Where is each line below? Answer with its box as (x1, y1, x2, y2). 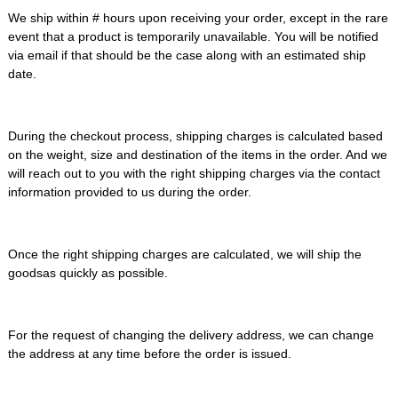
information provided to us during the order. (7, 185, 251, 199)
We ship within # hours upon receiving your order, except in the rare (7, 11, 388, 25)
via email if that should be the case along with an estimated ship (7, 48, 366, 62)
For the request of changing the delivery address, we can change (7, 328, 374, 342)
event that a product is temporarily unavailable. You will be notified (7, 29, 378, 44)
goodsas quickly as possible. (7, 266, 168, 280)
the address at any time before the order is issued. (7, 346, 291, 361)
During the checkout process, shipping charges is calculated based (7, 129, 383, 143)
